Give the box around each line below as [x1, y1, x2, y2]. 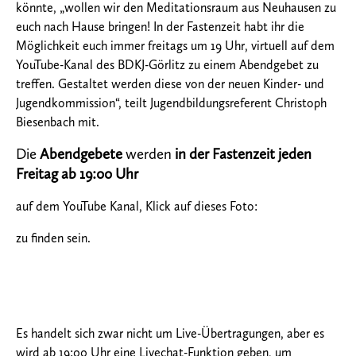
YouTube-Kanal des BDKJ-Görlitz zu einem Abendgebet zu [16, 57, 319, 73]
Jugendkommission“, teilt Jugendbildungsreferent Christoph [16, 95, 327, 111]
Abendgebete [40, 145, 122, 164]
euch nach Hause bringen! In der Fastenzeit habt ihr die [16, 19, 304, 35]
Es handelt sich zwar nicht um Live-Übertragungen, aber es [16, 326, 324, 342]
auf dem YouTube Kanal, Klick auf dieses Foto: [16, 199, 257, 215]
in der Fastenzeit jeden [172, 145, 311, 164]
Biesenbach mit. [16, 114, 99, 130]
